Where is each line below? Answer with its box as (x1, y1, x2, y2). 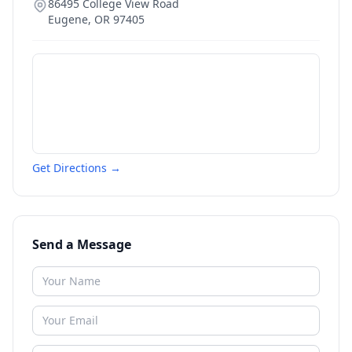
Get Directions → (32, 160, 121, 175)
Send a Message (32, 236, 131, 253)
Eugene (48, 12, 88, 27)
